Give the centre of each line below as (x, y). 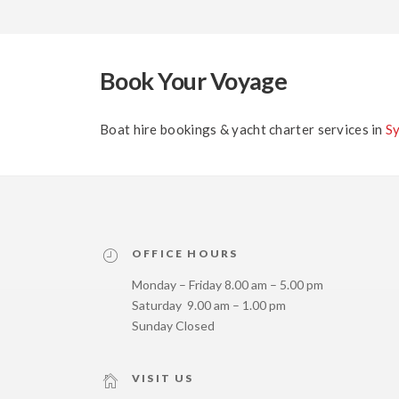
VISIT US (163, 379)
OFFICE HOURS (185, 254)
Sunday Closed (173, 326)
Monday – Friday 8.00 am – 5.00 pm (228, 285)
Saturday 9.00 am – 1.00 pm (209, 305)
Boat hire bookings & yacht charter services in (243, 130)
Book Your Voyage (194, 81)
